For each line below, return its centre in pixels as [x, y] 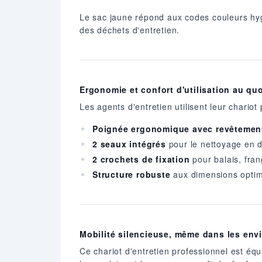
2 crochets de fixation [141, 159]
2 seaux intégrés [129, 144]
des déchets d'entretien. [130, 30]
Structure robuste [132, 174]
